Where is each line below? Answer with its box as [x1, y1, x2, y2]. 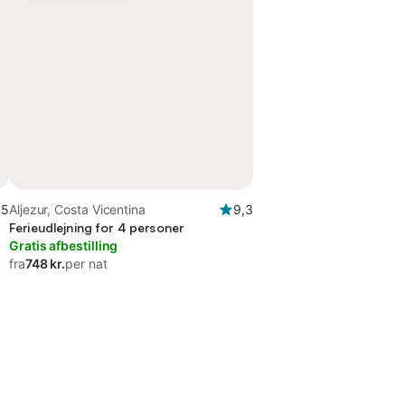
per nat [65, 256, 108, 271]
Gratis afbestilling [9, 238, 118, 253]
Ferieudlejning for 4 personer [9, 220, 184, 235]
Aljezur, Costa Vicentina [9, 202, 146, 217]
